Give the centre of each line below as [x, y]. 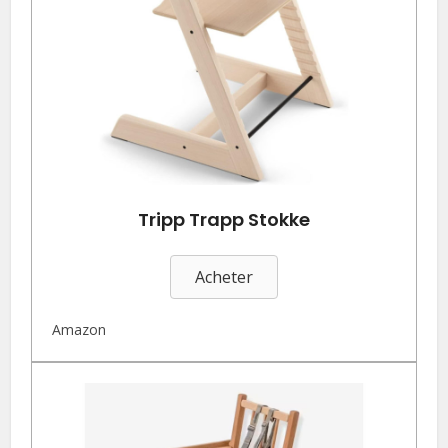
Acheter [224, 277]
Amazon [79, 330]
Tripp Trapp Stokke [224, 220]
